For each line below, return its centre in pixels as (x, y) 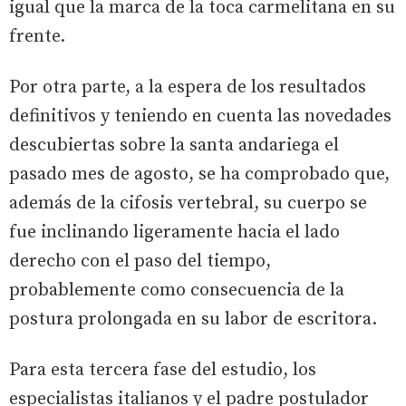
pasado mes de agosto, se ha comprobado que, (199, 174)
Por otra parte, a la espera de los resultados (188, 87)
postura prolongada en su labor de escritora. (193, 319)
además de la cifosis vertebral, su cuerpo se (188, 203)
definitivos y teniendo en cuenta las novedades (200, 116)
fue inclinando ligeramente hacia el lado (174, 232)
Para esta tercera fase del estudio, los (163, 370)
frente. (37, 37)
